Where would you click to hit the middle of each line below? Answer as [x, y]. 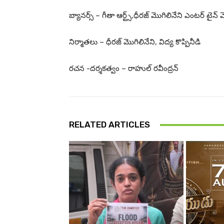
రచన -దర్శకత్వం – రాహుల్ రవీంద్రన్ [124, 69]
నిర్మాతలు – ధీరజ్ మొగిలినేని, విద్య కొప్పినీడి [135, 42]
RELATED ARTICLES [109, 125]
